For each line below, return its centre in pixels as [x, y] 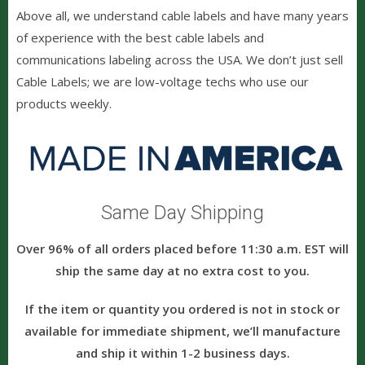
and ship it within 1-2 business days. [182, 352]
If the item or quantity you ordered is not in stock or [182, 308]
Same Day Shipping [182, 212]
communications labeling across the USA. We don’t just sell [180, 59]
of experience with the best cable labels [128, 37]
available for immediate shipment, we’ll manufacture [182, 330]
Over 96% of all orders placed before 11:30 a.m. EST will [182, 248]
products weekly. [64, 103]
